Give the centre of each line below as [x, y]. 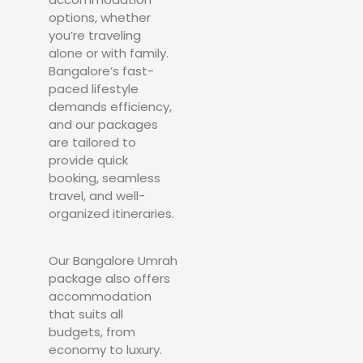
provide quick [88, 160]
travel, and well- [97, 195]
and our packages [103, 124]
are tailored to [92, 142]
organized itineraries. [111, 213]
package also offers [109, 279]
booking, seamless [105, 177]
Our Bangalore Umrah [113, 261]
